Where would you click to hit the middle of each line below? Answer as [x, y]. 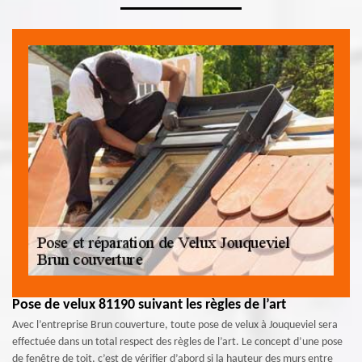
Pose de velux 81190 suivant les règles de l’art [149, 305]
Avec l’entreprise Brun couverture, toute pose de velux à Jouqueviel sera [175, 325]
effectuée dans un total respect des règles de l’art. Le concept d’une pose [177, 342]
